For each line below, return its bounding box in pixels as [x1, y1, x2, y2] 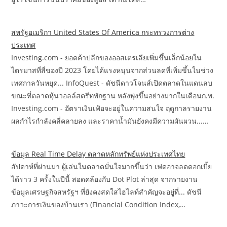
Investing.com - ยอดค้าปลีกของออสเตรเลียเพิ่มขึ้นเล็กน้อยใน [11, 53, 202, 63]
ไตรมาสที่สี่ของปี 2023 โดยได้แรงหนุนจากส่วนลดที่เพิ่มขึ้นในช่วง [11, 65, 214, 75]
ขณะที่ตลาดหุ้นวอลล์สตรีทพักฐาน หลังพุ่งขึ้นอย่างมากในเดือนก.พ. [11, 91, 215, 101]
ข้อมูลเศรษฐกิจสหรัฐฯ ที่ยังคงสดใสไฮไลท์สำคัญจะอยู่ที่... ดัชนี [11, 187, 202, 197]
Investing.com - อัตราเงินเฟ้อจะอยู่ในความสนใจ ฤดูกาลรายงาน [11, 103, 212, 113]
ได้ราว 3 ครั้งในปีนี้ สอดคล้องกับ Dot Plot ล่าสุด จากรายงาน [11, 174, 198, 184]
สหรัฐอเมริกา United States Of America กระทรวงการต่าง [11, 27, 195, 37]
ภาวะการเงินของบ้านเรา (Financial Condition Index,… [11, 200, 186, 210]
